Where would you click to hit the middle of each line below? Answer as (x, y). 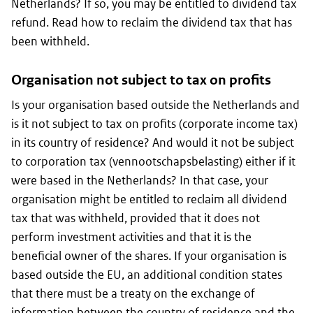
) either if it (267, 162)
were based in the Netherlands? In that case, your (140, 181)
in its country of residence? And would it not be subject (153, 143)
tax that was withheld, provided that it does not (136, 218)
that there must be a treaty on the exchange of (133, 294)
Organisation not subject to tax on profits (141, 80)
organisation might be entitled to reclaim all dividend (149, 199)
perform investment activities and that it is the (131, 237)
